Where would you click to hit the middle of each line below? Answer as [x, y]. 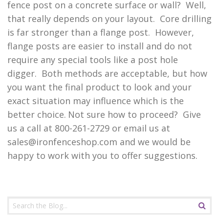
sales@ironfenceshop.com [62, 142]
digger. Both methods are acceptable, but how [107, 73]
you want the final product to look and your [99, 87]
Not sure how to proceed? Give [134, 114]
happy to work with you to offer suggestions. [102, 155]
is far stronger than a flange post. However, [101, 32]
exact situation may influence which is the [96, 100]
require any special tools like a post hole [93, 59]
